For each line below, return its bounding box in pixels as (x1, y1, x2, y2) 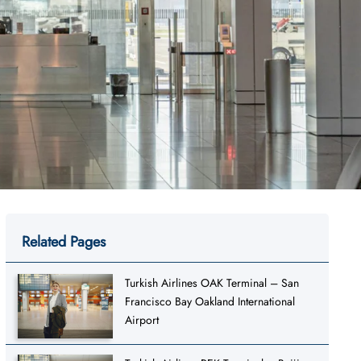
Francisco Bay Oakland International (125, 293, 296, 309)
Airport (125, 311, 160, 328)
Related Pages (21, 230, 106, 252)
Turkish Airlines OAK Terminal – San (125, 274, 300, 291)
